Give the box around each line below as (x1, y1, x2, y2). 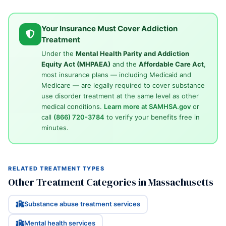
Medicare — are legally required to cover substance (41, 81, 205, 90)
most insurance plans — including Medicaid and (41, 71, 191, 79)
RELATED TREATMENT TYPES (8, 164, 105, 172)
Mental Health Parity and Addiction (75, 49, 189, 58)
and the (110, 60, 139, 69)
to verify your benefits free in (104, 113, 200, 122)
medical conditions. (41, 102, 104, 111)
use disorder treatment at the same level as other (41, 92, 199, 100)
